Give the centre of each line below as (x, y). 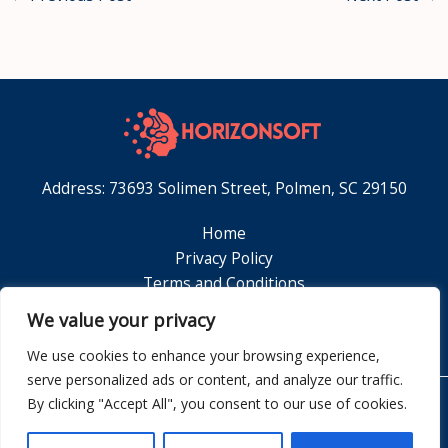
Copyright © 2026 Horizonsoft (224, 432)
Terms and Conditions (224, 283)
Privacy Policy (224, 258)
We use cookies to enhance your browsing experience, (203, 355)
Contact (224, 333)
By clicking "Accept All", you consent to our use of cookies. (217, 403)
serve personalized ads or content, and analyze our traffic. (215, 379)
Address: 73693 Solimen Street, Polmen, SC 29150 (224, 188)
